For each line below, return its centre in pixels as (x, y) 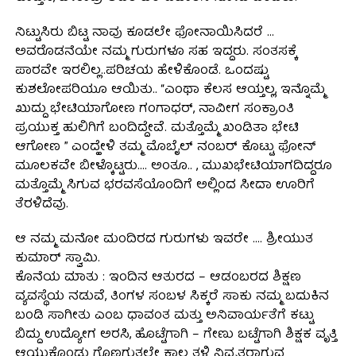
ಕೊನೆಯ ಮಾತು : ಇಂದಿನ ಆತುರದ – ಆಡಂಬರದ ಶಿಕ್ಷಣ (158, 278)
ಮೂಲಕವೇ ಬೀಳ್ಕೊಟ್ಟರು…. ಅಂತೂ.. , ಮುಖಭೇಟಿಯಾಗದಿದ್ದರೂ (173, 166)
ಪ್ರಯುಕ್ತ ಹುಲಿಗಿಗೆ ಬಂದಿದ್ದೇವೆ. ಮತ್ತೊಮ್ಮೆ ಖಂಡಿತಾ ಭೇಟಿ (157, 128)
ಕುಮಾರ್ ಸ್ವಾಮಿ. (57, 259)
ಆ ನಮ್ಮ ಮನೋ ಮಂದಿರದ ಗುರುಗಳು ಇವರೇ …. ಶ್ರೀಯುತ (164, 240)
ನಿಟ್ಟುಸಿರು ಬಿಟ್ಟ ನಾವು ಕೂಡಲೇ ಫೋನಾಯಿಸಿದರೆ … (144, 33)
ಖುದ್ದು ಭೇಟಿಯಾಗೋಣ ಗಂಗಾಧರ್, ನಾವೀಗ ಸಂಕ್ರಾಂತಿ (154, 109)
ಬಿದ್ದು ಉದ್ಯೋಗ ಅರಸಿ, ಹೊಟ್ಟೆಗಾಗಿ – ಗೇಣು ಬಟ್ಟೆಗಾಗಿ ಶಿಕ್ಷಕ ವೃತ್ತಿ (176, 335)
